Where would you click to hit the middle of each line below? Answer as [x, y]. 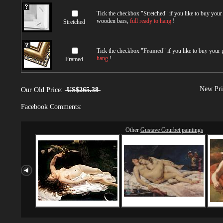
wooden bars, [113, 21]
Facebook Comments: [51, 107]
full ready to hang [151, 21]
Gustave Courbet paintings [172, 130]
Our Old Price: [43, 90]
